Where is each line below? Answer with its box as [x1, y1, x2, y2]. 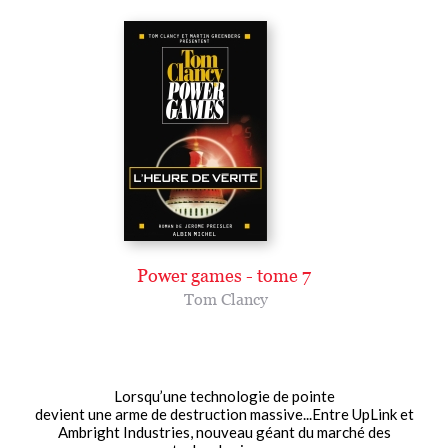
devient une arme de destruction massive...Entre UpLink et [34, 404, 414, 423]
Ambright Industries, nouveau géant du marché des [57, 422, 391, 441]
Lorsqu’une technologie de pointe [113, 386, 335, 405]
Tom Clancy [184, 289, 268, 308]
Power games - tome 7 [137, 264, 311, 286]
